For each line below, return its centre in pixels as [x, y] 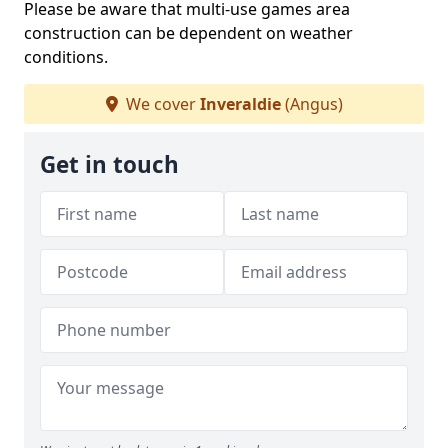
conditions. [66, 57]
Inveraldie [240, 104]
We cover [160, 104]
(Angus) [311, 104]
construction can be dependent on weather [188, 33]
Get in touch [109, 164]
